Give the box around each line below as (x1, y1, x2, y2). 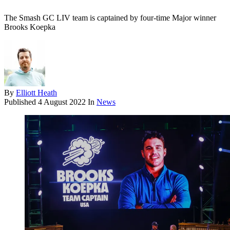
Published (4, 98, 38, 107)
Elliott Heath (16, 88, 57, 98)
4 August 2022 (38, 98, 86, 107)
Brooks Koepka (4, 23, 55, 32)
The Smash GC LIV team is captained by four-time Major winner (4, 13, 216, 23)
